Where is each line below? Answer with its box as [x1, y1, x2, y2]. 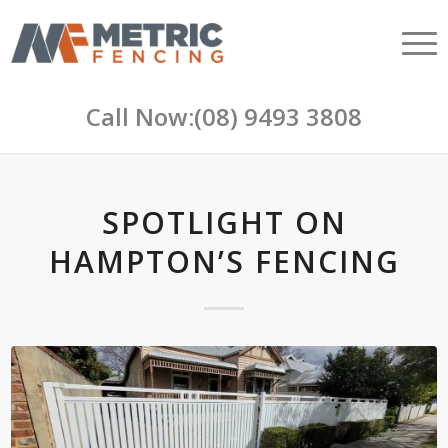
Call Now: [86, 100, 194, 133]
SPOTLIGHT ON [101, 202, 347, 243]
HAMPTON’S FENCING [48, 241, 400, 282]
